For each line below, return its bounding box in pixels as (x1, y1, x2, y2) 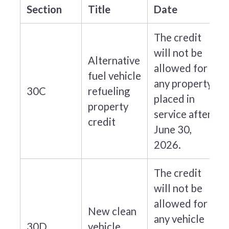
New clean (87, 204, 136, 217)
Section (26, 3, 62, 15)
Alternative (87, 54, 140, 66)
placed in (153, 92, 195, 105)
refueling (87, 84, 130, 97)
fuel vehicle (87, 69, 141, 82)
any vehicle (153, 212, 204, 225)
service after (153, 107, 212, 120)
